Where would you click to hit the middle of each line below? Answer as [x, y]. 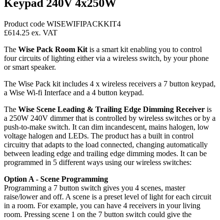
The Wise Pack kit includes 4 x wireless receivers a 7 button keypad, [110, 83]
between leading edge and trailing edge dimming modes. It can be [105, 153]
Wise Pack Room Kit [53, 49]
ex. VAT [44, 32]
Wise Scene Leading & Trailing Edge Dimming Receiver [111, 109]
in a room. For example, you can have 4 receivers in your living [102, 205]
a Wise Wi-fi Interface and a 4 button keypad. [74, 92]
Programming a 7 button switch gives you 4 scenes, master [95, 188]
